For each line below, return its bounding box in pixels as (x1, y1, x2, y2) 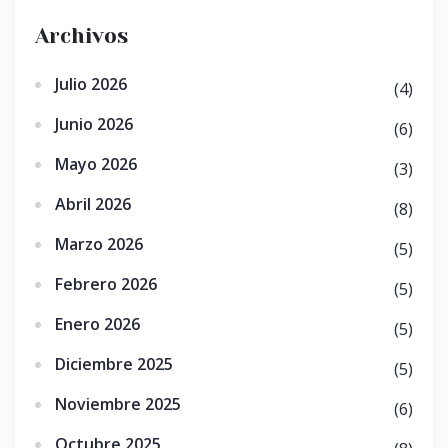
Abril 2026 (55, 193, 131, 215)
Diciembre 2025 (55, 353, 173, 375)
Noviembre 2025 (55, 393, 181, 415)
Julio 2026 (55, 73, 127, 95)
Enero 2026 (55, 313, 140, 335)
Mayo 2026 (55, 153, 137, 175)
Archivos (35, 24, 128, 48)
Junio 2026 (55, 113, 133, 135)
